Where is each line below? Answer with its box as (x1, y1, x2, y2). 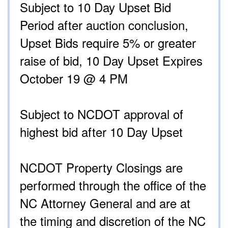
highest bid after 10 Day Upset (20, 123, 183, 141)
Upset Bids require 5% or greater (20, 34, 196, 52)
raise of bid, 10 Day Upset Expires (20, 51, 203, 70)
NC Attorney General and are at (20, 194, 190, 212)
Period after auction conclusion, (20, 16, 188, 34)
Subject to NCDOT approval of (20, 105, 183, 123)
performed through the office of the (20, 176, 206, 194)
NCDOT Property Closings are (20, 158, 183, 177)
